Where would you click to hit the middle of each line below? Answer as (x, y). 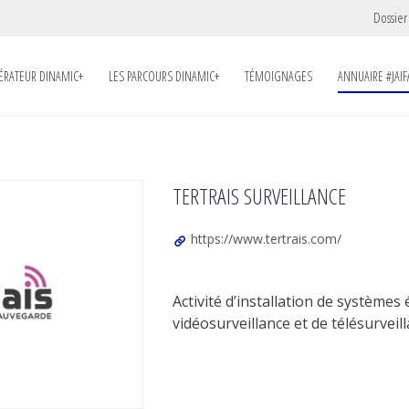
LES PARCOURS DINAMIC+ (164, 77)
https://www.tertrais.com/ (264, 239)
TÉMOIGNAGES (279, 77)
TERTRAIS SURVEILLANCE (259, 196)
